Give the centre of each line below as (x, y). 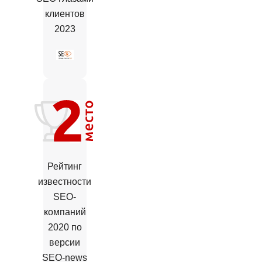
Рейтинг (65, 167)
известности (65, 182)
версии (65, 243)
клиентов (65, 13)
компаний (65, 212)
